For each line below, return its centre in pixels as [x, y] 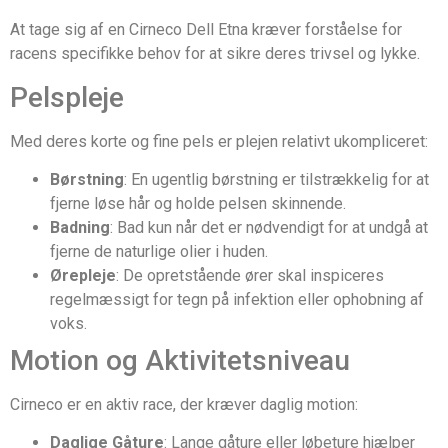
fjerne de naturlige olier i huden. [159, 252]
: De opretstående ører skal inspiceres [250, 276]
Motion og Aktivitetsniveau [180, 361]
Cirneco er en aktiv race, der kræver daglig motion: [184, 405]
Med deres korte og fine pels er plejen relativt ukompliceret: [219, 141]
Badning [80, 228]
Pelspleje [67, 97]
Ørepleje [83, 276]
